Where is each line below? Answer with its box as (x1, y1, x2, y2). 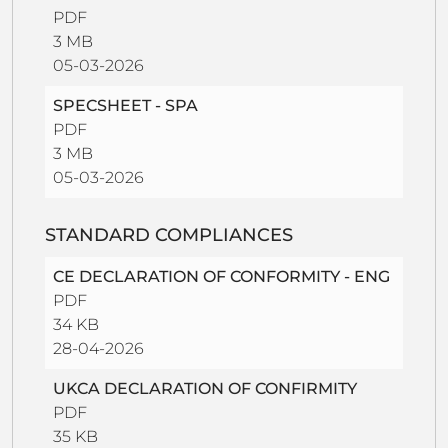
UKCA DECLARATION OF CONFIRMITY (53, 378, 357, 398)
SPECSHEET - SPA (53, 95, 198, 115)
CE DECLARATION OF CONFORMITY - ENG (53, 266, 390, 286)
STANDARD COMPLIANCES (45, 223, 293, 246)
